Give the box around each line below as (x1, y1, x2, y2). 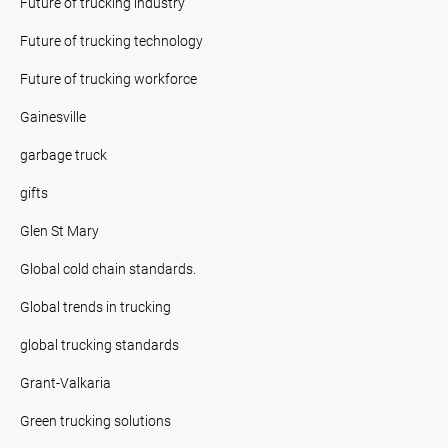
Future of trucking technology (20, 30, 203, 50)
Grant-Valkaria (20, 372, 111, 392)
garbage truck (20, 144, 107, 164)
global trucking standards (20, 334, 179, 354)
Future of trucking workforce (20, 68, 197, 88)
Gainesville (20, 106, 86, 126)
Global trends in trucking (20, 296, 171, 316)
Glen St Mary (20, 220, 99, 240)
